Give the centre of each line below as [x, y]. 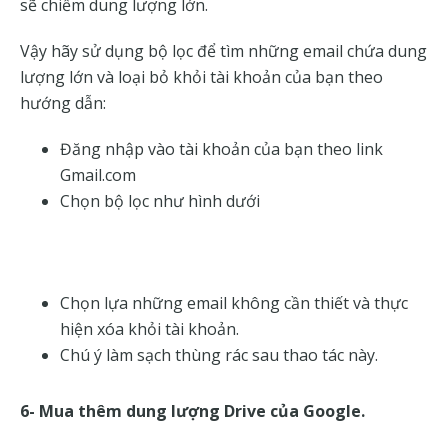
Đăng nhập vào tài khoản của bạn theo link [221, 149]
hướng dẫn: [63, 103]
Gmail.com [98, 175]
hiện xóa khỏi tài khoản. [149, 329]
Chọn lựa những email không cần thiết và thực [234, 303]
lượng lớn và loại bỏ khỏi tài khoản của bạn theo [201, 77]
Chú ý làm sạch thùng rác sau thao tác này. [219, 355]
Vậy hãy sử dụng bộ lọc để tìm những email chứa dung [223, 51]
